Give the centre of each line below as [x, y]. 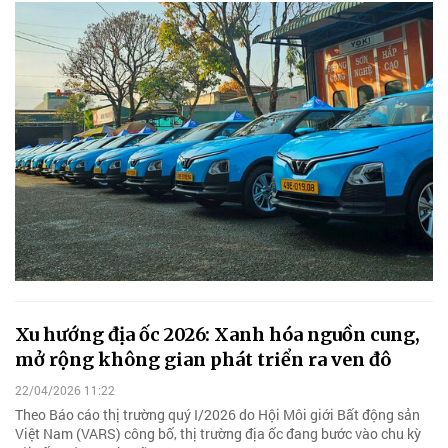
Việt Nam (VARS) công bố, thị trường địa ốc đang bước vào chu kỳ [218, 434]
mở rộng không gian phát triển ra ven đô [203, 360]
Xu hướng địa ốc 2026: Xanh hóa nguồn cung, [217, 335]
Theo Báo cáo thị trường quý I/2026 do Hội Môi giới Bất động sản [217, 415]
